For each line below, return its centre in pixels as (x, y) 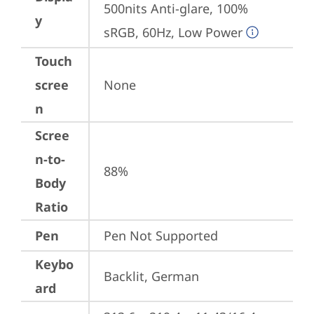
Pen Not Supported (161, 235)
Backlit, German (151, 276)
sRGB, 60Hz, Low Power (173, 32)
